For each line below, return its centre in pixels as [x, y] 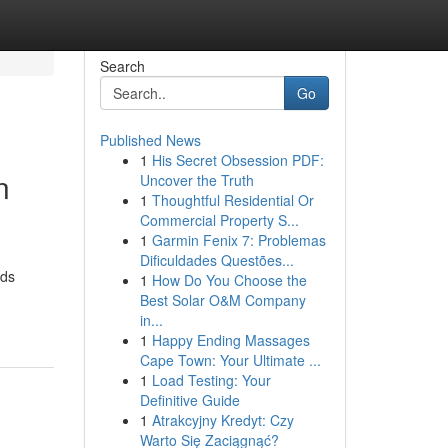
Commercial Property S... [219, 220]
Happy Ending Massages [230, 340]
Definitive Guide [189, 400]
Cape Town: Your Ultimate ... [230, 360]
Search [122, 66]
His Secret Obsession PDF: [237, 160]
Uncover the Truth [196, 180]
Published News [150, 140]
